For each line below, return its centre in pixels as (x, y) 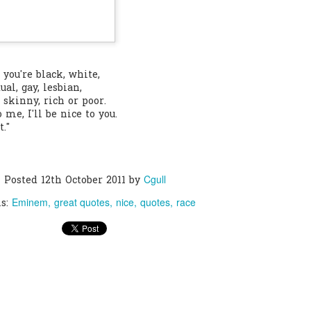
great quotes (82, 202)
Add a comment (114, 37)
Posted (22, 181)
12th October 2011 (83, 181)
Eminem (30, 202)
